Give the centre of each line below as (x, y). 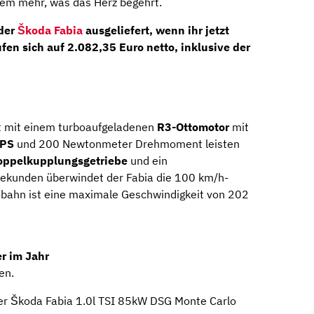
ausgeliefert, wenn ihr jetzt (156, 30)
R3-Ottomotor (193, 127)
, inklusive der (212, 47)
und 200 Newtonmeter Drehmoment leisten (127, 143)
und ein (148, 160)
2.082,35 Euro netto (121, 47)
